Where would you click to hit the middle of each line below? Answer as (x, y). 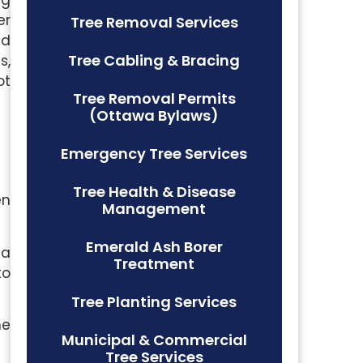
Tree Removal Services (154, 22)
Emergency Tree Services (154, 154)
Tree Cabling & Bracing (154, 60)
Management (154, 209)
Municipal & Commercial (154, 340)
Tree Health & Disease (154, 192)
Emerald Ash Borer (154, 247)
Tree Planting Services (154, 302)
